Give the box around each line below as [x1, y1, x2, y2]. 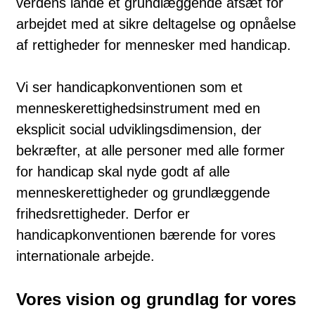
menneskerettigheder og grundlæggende [16, 184, 270, 200]
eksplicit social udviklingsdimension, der [16, 121, 262, 137]
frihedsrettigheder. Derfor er [16, 205, 190, 221]
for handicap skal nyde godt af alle [16, 163, 230, 179]
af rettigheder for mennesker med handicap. [16, 37, 291, 53]
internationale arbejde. [16, 247, 155, 264]
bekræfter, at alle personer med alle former [16, 142, 285, 158]
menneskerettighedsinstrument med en [16, 100, 260, 116]
